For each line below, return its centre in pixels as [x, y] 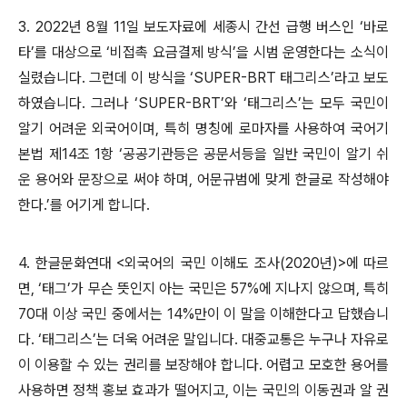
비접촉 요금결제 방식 [172, 52]
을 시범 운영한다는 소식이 [313, 52]
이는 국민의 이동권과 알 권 [311, 390]
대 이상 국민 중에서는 [101, 314]
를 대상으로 [71, 52]
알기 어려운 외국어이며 [87, 129]
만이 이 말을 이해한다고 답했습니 [291, 314]
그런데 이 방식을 [139, 78]
